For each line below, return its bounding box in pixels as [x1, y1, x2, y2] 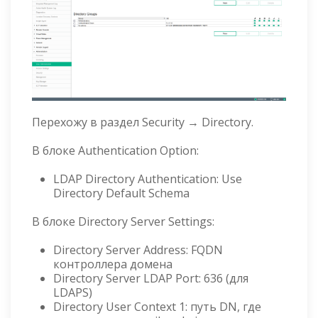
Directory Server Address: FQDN [53, 241, 223, 258]
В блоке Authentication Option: [32, 142, 199, 158]
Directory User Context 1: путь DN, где [53, 298, 261, 314]
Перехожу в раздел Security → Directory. [32, 114, 253, 130]
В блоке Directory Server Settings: [32, 213, 214, 229]
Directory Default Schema [53, 185, 190, 201]
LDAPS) [53, 284, 92, 300]
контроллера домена [53, 256, 172, 272]
